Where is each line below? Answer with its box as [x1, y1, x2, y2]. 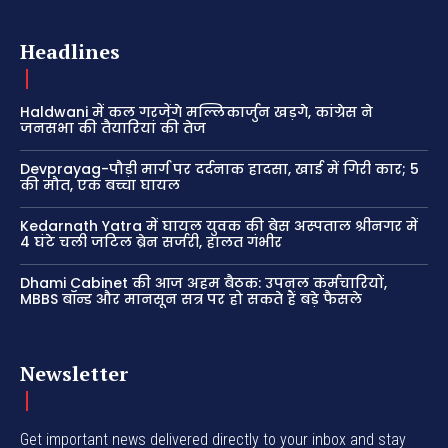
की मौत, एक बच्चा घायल [20, 174, 180, 195]
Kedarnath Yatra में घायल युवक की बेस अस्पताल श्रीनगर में [20, 215, 418, 236]
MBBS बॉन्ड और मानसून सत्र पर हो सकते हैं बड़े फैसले [20, 288, 362, 309]
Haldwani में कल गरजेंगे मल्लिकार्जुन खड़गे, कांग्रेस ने [20, 101, 373, 122]
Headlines [20, 37, 120, 65]
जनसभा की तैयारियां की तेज [20, 117, 206, 138]
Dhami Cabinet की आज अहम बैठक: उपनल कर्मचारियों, [20, 272, 387, 293]
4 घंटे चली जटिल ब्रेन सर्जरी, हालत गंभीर [20, 231, 282, 252]
